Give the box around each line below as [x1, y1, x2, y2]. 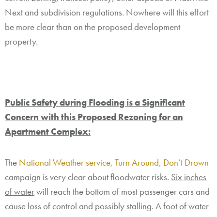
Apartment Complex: [5, 125, 91, 138]
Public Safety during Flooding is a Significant [5, 96, 185, 109]
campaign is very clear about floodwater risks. [5, 170, 171, 183]
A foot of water [155, 200, 209, 212]
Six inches [171, 170, 206, 183]
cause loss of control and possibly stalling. [5, 200, 155, 212]
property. [5, 35, 38, 47]
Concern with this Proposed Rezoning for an [5, 111, 183, 124]
